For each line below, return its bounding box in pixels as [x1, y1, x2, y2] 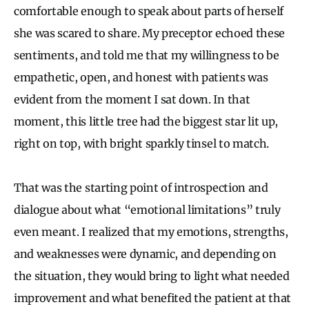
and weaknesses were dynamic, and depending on [14, 246, 277, 261]
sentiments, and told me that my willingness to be [14, 48, 279, 62]
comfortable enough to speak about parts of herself [14, 3, 283, 18]
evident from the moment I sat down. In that [14, 92, 250, 106]
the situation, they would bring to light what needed [14, 268, 290, 283]
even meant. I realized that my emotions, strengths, [14, 224, 288, 239]
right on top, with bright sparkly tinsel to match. [14, 136, 269, 150]
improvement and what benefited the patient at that [14, 290, 291, 305]
